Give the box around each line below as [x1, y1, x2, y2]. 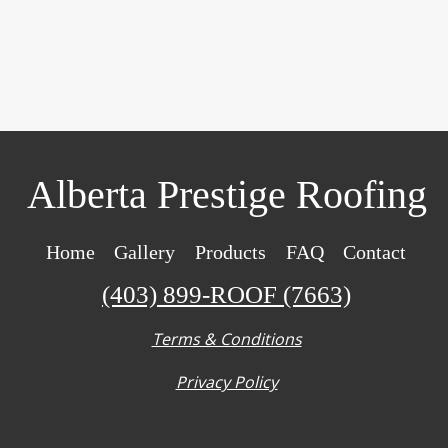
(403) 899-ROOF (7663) [102, 281, 351, 308]
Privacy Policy [175, 371, 278, 393]
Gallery [114, 241, 176, 263]
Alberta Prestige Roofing [26, 172, 427, 217]
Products [194, 241, 266, 263]
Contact [343, 241, 407, 263]
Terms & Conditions [151, 328, 302, 350]
